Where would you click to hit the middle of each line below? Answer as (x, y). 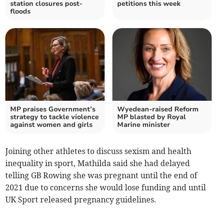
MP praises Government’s (53, 109)
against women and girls (52, 124)
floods (21, 11)
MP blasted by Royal (152, 117)
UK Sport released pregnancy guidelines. (81, 199)
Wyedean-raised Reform (158, 109)
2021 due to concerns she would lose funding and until (106, 187)
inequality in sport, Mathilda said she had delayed (98, 163)
